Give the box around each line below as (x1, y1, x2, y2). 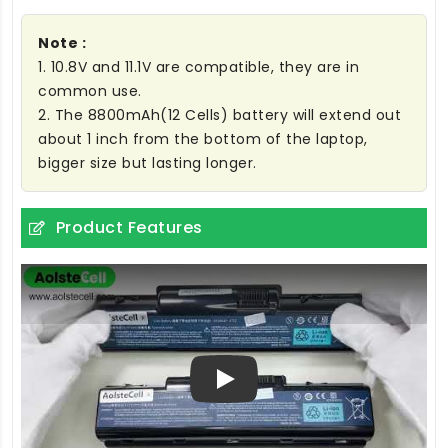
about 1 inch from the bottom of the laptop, (38, 129, 368, 150)
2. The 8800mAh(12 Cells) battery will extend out (38, 105, 401, 126)
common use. (38, 81, 142, 102)
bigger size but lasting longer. (38, 153, 257, 174)
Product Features (55, 216, 203, 240)
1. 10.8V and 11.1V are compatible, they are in (38, 57, 359, 78)
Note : (38, 33, 86, 54)
